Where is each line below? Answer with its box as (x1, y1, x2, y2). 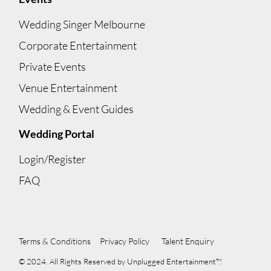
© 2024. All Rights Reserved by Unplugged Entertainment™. (19, 256, 223, 266)
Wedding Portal (19, 127, 95, 141)
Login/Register (19, 152, 87, 166)
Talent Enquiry (161, 235, 214, 246)
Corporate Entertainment (19, 38, 137, 52)
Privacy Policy (100, 235, 150, 246)
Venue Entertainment (19, 80, 118, 94)
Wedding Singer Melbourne (19, 17, 146, 31)
